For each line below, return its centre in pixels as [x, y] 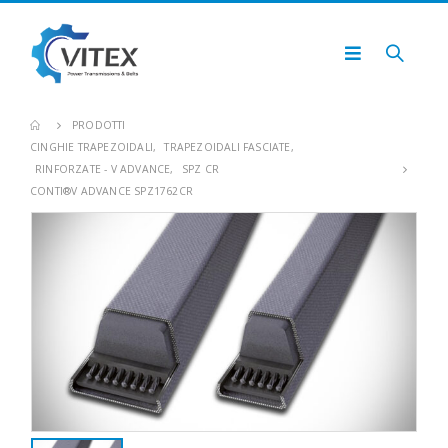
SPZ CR [200, 169]
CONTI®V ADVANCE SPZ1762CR [111, 191]
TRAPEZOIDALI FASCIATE [227, 147]
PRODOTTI [99, 125]
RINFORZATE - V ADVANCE [103, 169]
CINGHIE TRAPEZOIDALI [91, 147]
